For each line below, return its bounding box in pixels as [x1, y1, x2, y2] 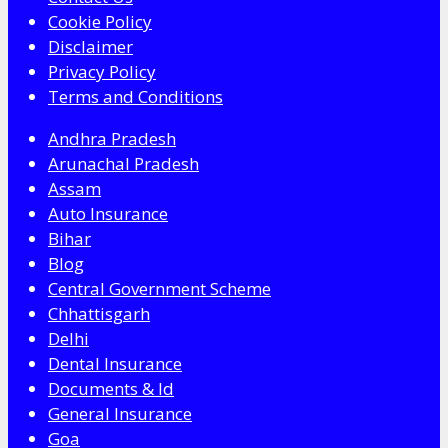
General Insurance [48, 402, 192, 426]
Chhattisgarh [48, 302, 150, 326]
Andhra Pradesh [48, 127, 176, 151]
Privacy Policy [48, 60, 156, 84]
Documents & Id [48, 377, 174, 401]
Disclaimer [48, 35, 133, 59]
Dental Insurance [48, 352, 182, 376]
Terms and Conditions [48, 85, 223, 109]
